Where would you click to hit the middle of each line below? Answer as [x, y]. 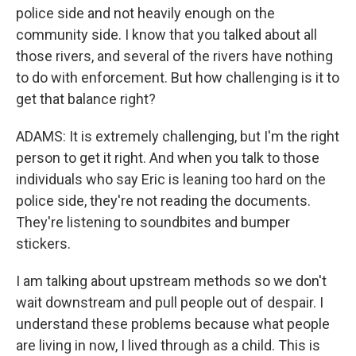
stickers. [43, 244]
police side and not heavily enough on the [145, 13]
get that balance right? [86, 99]
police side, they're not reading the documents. [163, 201]
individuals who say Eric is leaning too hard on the [171, 179]
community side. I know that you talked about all [166, 35]
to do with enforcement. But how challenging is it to [178, 77]
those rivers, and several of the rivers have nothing [174, 56]
